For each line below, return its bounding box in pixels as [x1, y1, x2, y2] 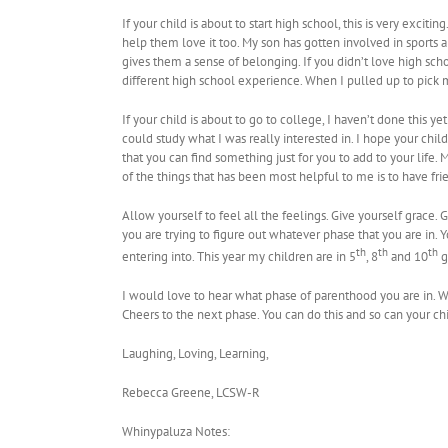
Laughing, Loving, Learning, [122, 345, 269, 363]
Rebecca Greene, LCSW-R [122, 384, 260, 402]
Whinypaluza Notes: [122, 423, 230, 441]
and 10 [388, 248, 428, 266]
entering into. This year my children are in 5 [122, 248, 356, 266]
